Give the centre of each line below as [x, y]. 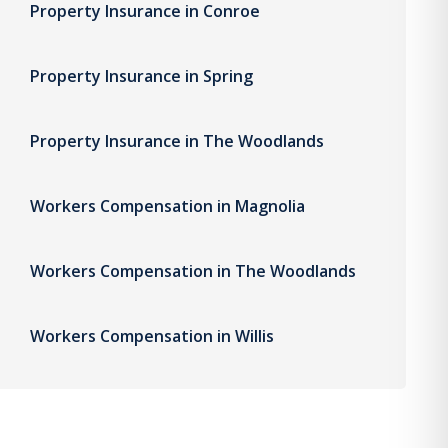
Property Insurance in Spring [142, 75]
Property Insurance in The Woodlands [177, 140]
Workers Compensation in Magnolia [168, 205]
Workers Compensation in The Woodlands [193, 270]
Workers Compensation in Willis [152, 335]
